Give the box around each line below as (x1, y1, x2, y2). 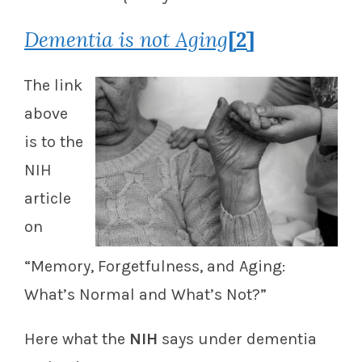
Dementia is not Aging (24, 27, 228, 53)
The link (24, 76, 82, 95)
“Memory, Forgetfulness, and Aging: (24, 257, 285, 276)
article (24, 189, 71, 208)
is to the (24, 133, 83, 152)
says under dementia (162, 330, 317, 349)
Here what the (24, 330, 129, 349)
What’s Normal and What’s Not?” (24, 285, 267, 305)
